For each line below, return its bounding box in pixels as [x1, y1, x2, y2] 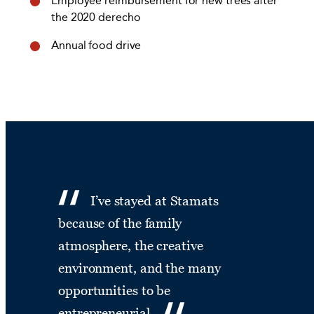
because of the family [58, 214, 182, 231]
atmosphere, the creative [58, 237, 203, 254]
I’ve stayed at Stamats [90, 192, 219, 209]
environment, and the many [58, 259, 221, 276]
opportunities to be [58, 282, 171, 299]
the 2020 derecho [51, 8, 144, 27]
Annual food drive [51, 36, 149, 55]
